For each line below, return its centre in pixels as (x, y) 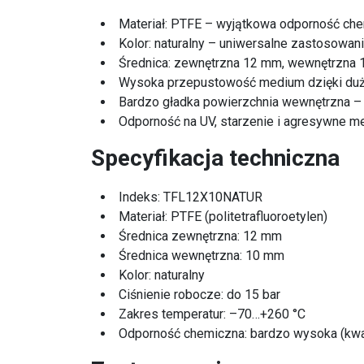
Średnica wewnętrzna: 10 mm (201, 255)
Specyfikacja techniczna (215, 158)
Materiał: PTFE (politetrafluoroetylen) (223, 216)
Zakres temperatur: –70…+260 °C (212, 314)
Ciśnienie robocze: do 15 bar (199, 294)
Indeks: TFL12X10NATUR (191, 197)
